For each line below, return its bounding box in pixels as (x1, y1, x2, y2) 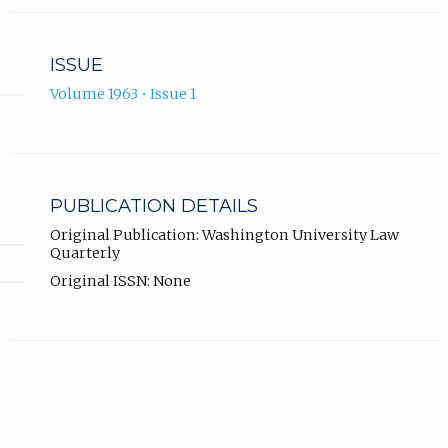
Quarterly (49, 244, 120, 263)
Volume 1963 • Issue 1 (49, 84, 196, 103)
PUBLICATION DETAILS (49, 194, 258, 217)
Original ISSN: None (49, 272, 191, 291)
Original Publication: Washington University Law (49, 226, 399, 245)
